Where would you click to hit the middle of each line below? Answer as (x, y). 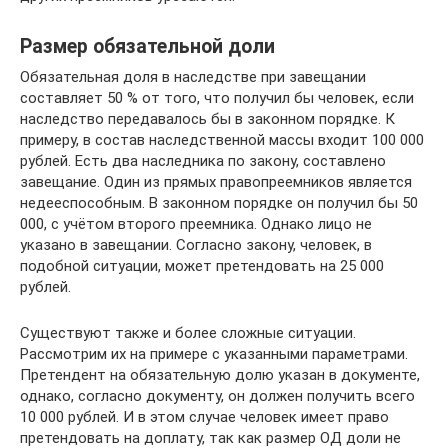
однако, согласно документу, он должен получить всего (217, 395)
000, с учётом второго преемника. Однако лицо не (196, 223)
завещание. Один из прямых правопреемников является (216, 181)
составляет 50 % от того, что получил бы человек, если (217, 97)
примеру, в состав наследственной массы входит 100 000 (222, 139)
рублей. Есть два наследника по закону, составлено (203, 160)
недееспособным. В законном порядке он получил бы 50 (219, 202)
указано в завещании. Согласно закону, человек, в (196, 244)
